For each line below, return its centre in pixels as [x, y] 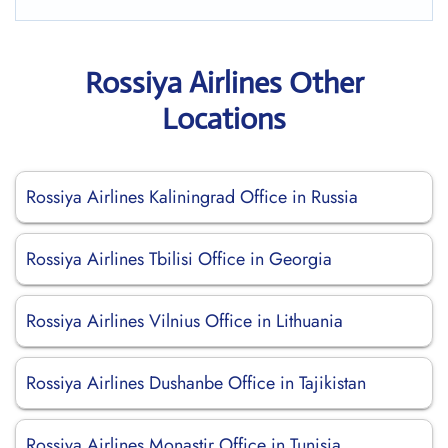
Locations [224, 118]
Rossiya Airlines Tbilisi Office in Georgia [179, 259]
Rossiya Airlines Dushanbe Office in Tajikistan [196, 383]
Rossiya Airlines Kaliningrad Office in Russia [192, 197]
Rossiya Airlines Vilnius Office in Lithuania [184, 321]
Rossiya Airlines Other [224, 82]
